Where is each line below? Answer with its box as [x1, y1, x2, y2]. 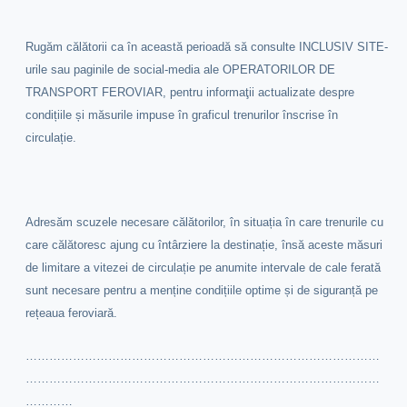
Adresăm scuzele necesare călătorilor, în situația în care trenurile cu [25, 215, 384, 230]
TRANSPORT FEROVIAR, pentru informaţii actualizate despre [25, 84, 355, 99]
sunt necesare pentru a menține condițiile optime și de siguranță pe [25, 283, 379, 298]
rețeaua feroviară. [25, 306, 122, 321]
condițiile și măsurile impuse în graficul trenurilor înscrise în [25, 107, 339, 122]
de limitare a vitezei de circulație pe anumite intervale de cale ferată [25, 261, 382, 275]
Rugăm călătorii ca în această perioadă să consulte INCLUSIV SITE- [25, 39, 389, 54]
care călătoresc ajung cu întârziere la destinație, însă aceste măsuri [25, 238, 383, 253]
